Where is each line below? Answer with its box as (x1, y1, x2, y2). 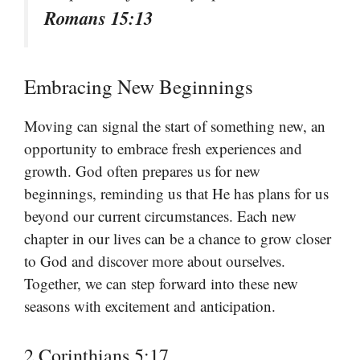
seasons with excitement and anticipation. (24, 296, 276, 317)
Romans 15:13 (44, 5, 153, 31)
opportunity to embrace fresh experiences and (24, 138, 302, 159)
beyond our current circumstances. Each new (24, 206, 297, 227)
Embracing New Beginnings (24, 73, 253, 100)
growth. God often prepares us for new (24, 161, 260, 182)
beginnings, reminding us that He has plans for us (24, 183, 329, 204)
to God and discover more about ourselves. (24, 251, 285, 272)
